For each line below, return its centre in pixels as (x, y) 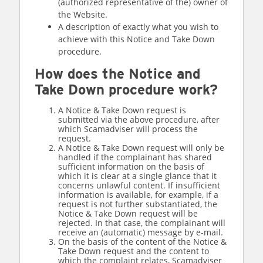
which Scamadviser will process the (128, 129)
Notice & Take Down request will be (128, 213)
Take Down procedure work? (126, 90)
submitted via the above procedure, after (139, 119)
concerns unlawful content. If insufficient (139, 185)
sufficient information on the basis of (131, 166)
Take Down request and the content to (134, 251)
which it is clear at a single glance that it (137, 176)
